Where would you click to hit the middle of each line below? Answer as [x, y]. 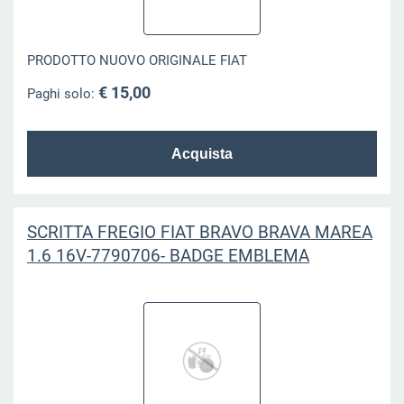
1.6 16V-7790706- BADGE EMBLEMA [168, 255]
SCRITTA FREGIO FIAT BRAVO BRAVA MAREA [199, 232]
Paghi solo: [62, 93]
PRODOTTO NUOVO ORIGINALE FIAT [137, 61]
